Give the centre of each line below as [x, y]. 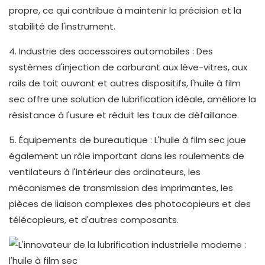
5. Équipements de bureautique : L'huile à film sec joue [127, 140]
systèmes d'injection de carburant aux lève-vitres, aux [128, 67]
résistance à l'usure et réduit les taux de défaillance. [124, 115]
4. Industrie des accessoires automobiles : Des [111, 51]
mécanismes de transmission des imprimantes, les [121, 188]
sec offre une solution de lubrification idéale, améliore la [132, 99]
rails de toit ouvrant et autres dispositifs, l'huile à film [125, 83]
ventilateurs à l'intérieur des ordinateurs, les [105, 172]
